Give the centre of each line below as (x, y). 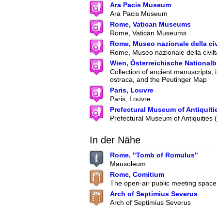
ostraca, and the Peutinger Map (158, 80)
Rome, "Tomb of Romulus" (154, 155)
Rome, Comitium (137, 175)
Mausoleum (128, 164)
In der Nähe (115, 140)
